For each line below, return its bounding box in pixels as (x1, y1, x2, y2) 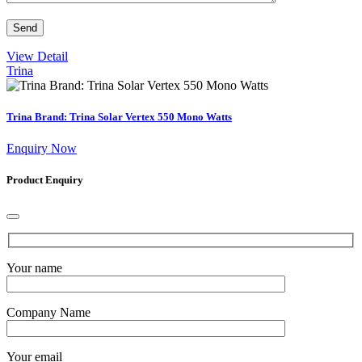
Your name (6, 261, 62, 276)
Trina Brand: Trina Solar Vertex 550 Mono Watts (6, 111, 232, 124)
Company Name (6, 305, 90, 320)
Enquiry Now (6, 141, 77, 156)
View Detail (6, 48, 68, 63)
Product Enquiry (6, 174, 83, 187)
